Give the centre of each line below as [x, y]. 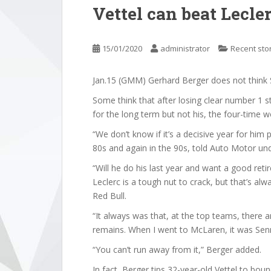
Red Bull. [109, 196]
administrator [185, 48]
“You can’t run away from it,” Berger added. [177, 250]
